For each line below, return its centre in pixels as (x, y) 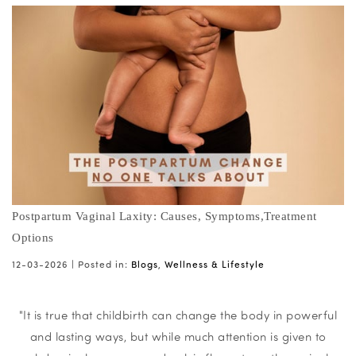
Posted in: (103, 264)
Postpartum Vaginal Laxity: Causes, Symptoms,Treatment (164, 217)
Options (33, 238)
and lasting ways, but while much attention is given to (178, 337)
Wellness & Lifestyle (215, 264)
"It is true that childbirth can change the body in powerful (178, 315)
